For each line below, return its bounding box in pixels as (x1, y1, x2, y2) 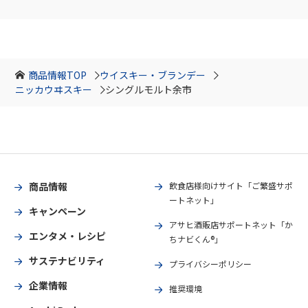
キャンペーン (29, 204, 86, 219)
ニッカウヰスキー (15, 82, 93, 97)
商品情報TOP (27, 68, 87, 82)
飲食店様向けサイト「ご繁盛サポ (169, 179, 293, 192)
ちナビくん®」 (169, 233, 223, 245)
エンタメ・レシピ (29, 229, 106, 243)
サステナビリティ (29, 254, 105, 268)
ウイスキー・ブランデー (99, 68, 206, 82)
